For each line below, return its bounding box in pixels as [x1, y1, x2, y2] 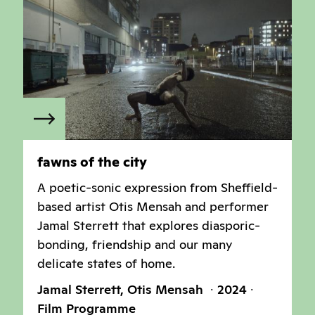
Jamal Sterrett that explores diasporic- [37, 217, 260, 234]
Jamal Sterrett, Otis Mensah [37, 281, 207, 298]
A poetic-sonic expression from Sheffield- [37, 179, 278, 196]
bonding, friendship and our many [37, 236, 232, 253]
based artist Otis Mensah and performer [37, 198, 269, 215]
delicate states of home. [37, 255, 175, 272]
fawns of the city [37, 153, 147, 172]
